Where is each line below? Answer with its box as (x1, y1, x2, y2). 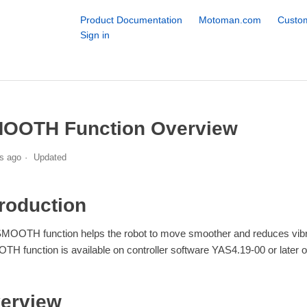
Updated (33, 151, 66, 162)
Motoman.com (198, 14, 261, 25)
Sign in (79, 29, 110, 40)
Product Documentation (79, 14, 182, 25)
